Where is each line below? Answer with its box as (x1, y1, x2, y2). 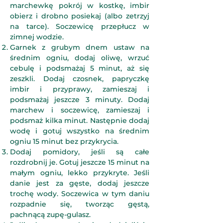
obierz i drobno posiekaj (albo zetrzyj (10, 11, 149, 20)
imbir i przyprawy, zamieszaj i (10, 85, 149, 94)
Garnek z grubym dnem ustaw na (10, 43, 149, 52)
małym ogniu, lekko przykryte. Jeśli (10, 168, 149, 177)
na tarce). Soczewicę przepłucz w (10, 22, 149, 31)
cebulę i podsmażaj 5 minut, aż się (10, 64, 149, 73)
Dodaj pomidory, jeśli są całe (10, 147, 149, 156)
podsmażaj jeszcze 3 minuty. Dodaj (10, 95, 149, 104)
